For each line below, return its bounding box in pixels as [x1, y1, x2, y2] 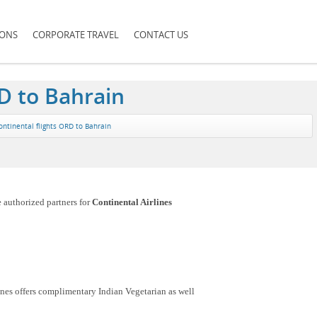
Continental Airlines [92, 197, 172, 208]
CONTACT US [134, 28, 188, 41]
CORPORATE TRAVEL [33, 28, 119, 41]
